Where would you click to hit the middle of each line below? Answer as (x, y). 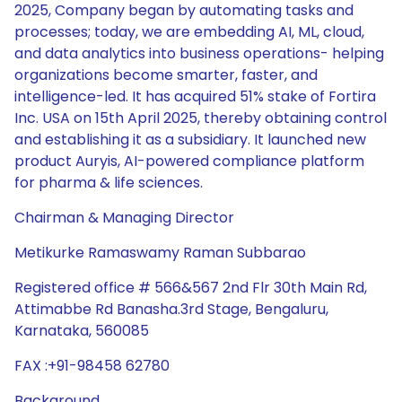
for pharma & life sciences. (109, 183)
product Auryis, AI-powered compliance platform (189, 161)
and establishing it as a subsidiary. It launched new (190, 140)
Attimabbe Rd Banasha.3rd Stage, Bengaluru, (171, 309)
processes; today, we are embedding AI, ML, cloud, (189, 32)
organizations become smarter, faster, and (166, 75)
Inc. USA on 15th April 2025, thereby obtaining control (201, 118)
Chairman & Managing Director (124, 218)
